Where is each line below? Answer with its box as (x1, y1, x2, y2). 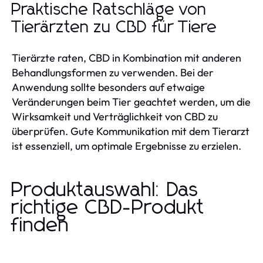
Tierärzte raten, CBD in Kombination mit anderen (12, 50, 241, 65)
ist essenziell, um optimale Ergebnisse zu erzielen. (12, 139, 241, 153)
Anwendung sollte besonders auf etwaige (12, 80, 205, 94)
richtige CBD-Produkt (12, 197, 205, 218)
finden (12, 215, 69, 235)
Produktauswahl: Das (12, 180, 199, 200)
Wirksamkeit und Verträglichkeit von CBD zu (12, 109, 218, 123)
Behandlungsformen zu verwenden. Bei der (12, 65, 214, 79)
